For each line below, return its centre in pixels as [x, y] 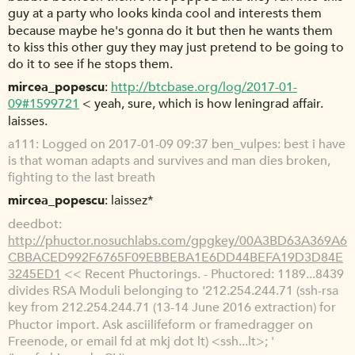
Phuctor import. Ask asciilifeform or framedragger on [160, 324]
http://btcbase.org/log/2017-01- [204, 88]
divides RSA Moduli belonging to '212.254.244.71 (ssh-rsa [173, 291]
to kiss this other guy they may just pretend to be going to [176, 47]
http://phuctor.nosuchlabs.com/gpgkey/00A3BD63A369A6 [177, 240]
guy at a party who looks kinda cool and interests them [165, 14]
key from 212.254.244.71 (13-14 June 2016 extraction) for [172, 308]
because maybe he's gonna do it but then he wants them [170, 31]
